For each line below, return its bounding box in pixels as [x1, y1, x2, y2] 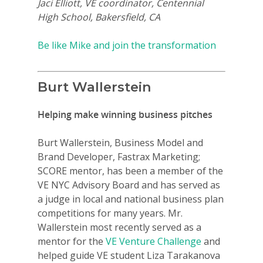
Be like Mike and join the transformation [38, 39, 216, 52]
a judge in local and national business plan [38, 193, 224, 206]
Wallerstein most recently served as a [38, 221, 201, 234]
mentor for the [38, 235, 106, 248]
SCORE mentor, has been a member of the [38, 164, 223, 178]
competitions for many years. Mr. [38, 207, 183, 220]
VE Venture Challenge [106, 235, 201, 248]
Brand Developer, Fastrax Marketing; [38, 150, 200, 164]
